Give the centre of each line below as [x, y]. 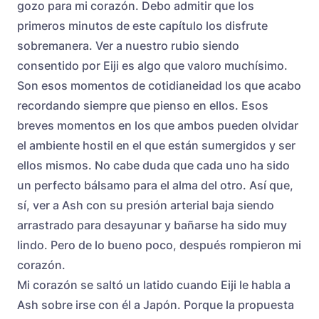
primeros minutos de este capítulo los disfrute [142, 25]
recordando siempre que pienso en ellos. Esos [143, 105]
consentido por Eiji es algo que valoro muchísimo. [152, 65]
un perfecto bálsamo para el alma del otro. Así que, [155, 185]
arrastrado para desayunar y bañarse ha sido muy [152, 225]
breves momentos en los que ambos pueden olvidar [158, 125]
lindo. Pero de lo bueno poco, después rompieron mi [159, 245]
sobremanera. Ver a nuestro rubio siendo [128, 45]
